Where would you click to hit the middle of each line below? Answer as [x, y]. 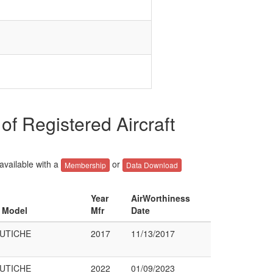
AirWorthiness [161, 198]
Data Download [152, 165]
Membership [85, 165]
